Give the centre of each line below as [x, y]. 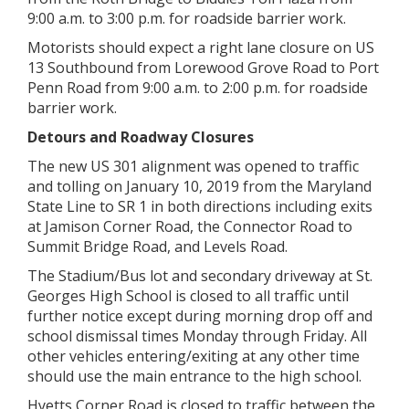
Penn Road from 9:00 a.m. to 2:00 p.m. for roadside [198, 88]
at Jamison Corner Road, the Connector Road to [190, 226]
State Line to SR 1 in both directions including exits [200, 206]
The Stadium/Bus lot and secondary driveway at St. [200, 276]
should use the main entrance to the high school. [194, 376]
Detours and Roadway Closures [141, 137]
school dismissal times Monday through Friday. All [197, 336]
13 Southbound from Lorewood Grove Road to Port [203, 68]
